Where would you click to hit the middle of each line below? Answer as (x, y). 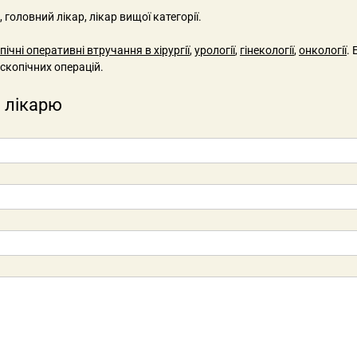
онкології (323, 50)
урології (215, 50)
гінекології (267, 50)
